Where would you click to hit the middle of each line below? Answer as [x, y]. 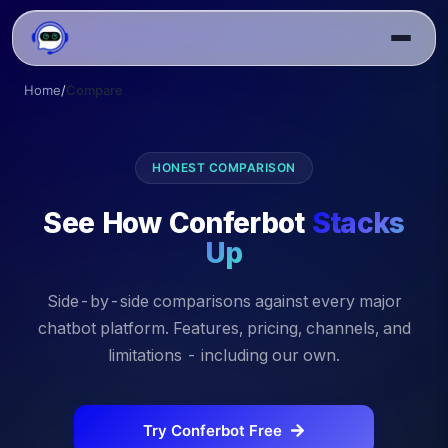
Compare [94, 90]
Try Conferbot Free [212, 430]
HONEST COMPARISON [224, 167]
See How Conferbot [174, 223]
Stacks [358, 223]
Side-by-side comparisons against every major [224, 301]
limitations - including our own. [224, 355]
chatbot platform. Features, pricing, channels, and [224, 328]
